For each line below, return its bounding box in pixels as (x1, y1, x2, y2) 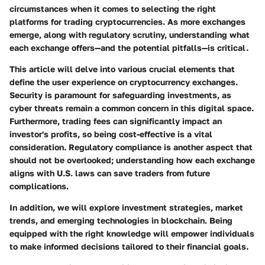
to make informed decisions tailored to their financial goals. (9, 241, 248, 251)
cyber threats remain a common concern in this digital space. (9, 102, 254, 113)
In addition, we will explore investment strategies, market (9, 202, 243, 212)
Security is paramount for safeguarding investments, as (9, 89, 231, 100)
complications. (9, 180, 69, 191)
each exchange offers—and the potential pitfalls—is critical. (9, 42, 248, 53)
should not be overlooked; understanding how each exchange (9, 154, 255, 165)
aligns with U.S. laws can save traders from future (9, 167, 210, 178)
